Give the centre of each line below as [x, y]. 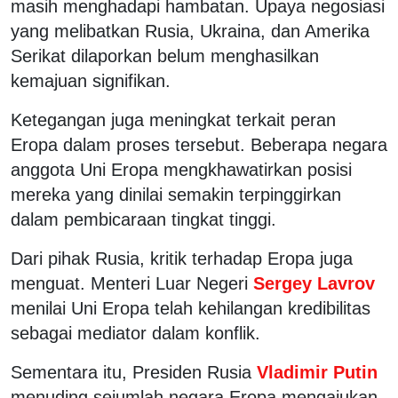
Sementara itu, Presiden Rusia [131, 372]
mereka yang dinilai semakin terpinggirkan [176, 194]
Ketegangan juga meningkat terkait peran [173, 119]
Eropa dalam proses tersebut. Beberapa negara [199, 144]
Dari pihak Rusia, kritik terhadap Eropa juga [182, 258]
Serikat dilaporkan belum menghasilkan [165, 56]
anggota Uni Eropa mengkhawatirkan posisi [181, 169]
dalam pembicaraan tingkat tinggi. [143, 219]
